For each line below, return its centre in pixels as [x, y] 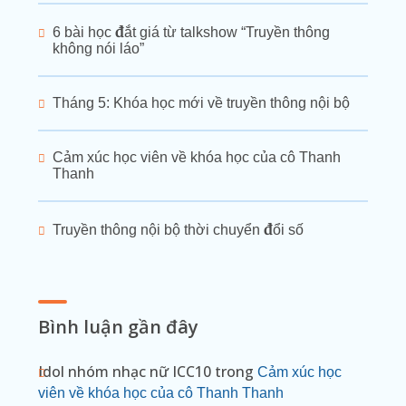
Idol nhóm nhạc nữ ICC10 [125, 371]
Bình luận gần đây [118, 326]
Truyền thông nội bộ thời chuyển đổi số [178, 229]
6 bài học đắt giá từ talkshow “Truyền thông [191, 32]
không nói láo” [98, 48]
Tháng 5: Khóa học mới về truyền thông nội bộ [201, 102]
